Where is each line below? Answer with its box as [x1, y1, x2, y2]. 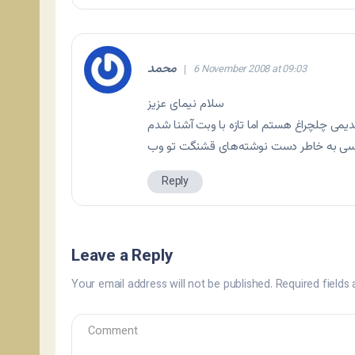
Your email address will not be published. [71, 276, 273, 295]
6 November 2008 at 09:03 [193, 62, 307, 78]
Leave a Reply [71, 244, 173, 270]
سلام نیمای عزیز [147, 94, 225, 114]
